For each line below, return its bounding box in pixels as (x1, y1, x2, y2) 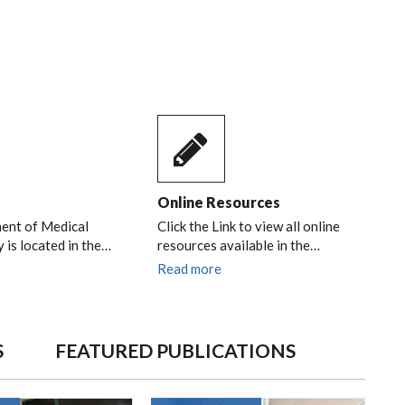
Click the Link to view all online (156, 218, 340, 234)
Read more (156, 260, 221, 277)
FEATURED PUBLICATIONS (55, 339, 296, 362)
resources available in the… (156, 237, 320, 253)
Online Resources (156, 193, 280, 211)
